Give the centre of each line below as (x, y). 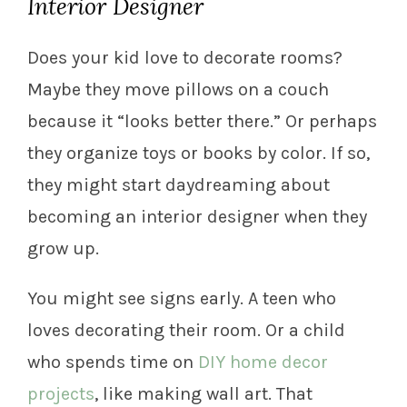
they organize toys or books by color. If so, (199, 154)
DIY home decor (263, 362)
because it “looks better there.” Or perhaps (202, 122)
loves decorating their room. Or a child (186, 331)
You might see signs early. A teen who (182, 299)
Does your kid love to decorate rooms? (185, 58)
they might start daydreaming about (179, 185)
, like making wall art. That (203, 394)
